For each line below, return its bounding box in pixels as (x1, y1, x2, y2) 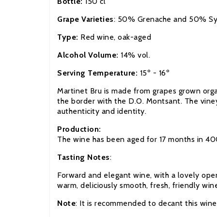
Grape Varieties (57, 14, 114, 24)
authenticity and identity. (57, 106, 146, 116)
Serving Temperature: (57, 68, 140, 77)
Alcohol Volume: (57, 50, 121, 60)
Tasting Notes (57, 152, 110, 162)
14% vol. (121, 50, 150, 60)
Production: (57, 124, 103, 134)
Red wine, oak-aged (80, 32, 151, 42)
